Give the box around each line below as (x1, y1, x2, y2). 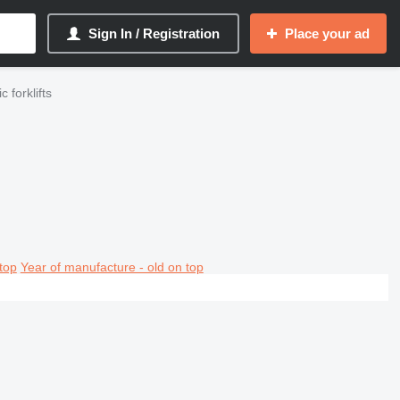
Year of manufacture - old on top (20, 259, 204, 274)
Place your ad (285, 26, 370, 41)
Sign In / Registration (88, 26, 220, 41)
